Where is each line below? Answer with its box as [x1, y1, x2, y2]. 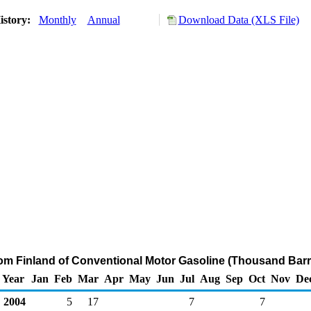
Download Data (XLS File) [178, 14, 299, 26]
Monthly [38, 14, 76, 26]
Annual [87, 14, 120, 26]
